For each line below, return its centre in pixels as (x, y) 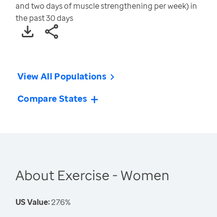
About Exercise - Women (93, 175)
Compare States (53, 99)
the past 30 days (44, 18)
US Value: (33, 202)
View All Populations (62, 76)
